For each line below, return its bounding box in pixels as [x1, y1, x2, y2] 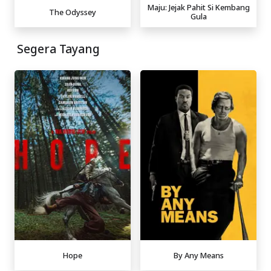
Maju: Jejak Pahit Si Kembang [147, 2, 250, 13]
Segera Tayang [17, 41, 100, 57]
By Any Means [173, 249, 224, 261]
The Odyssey [49, 6, 96, 18]
